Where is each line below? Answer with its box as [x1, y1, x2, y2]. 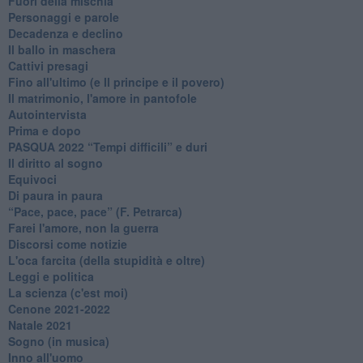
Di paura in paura [7, 186, 103, 203]
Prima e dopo [7, 122, 81, 139]
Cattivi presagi [7, 57, 88, 74]
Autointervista [7, 105, 87, 122]
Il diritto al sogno [7, 154, 103, 171]
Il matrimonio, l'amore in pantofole [7, 89, 197, 106]
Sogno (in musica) [7, 332, 109, 349]
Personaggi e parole [7, 8, 119, 25]
